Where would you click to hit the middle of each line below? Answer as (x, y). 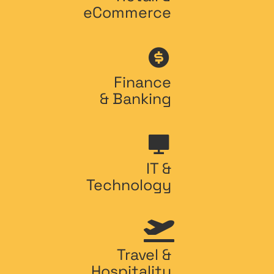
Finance (143, 82)
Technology (129, 185)
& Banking (135, 98)
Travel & (144, 254)
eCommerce (127, 12)
